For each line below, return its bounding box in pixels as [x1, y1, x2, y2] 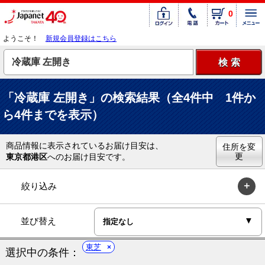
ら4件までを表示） [2, 108, 104, 121]
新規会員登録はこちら [46, 34, 117, 43]
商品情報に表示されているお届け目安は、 [6, 140, 163, 150]
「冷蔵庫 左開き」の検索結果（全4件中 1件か [2, 91, 256, 104]
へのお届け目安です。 [47, 151, 130, 161]
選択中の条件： [5, 246, 80, 258]
